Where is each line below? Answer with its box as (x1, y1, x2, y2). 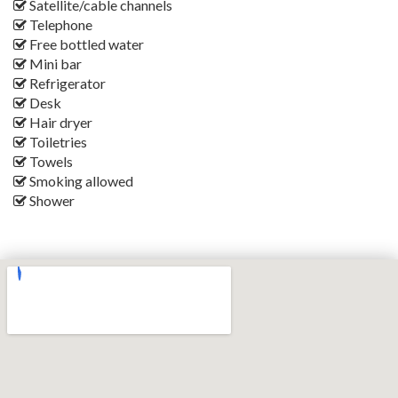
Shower (27, 192, 75, 210)
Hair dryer (27, 114, 92, 131)
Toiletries (27, 133, 87, 151)
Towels (27, 153, 73, 171)
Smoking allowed (27, 172, 133, 190)
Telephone (27, 16, 92, 34)
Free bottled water (27, 36, 144, 53)
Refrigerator (27, 75, 106, 92)
